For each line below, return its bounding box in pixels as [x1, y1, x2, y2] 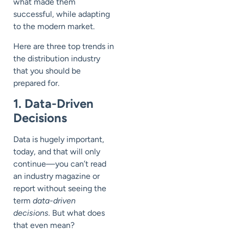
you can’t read [55, 159, 106, 169]
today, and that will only [13, 147, 100, 157]
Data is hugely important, [13, 134, 104, 145]
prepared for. [13, 78, 61, 88]
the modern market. [23, 21, 97, 32]
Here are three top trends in [13, 41, 114, 51]
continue [13, 159, 46, 169]
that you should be [13, 65, 81, 76]
